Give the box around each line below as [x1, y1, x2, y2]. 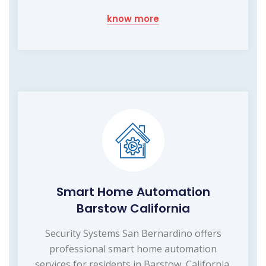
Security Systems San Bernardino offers [45, 227, 221, 240]
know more [107, 12, 159, 26]
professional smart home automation [49, 242, 217, 256]
